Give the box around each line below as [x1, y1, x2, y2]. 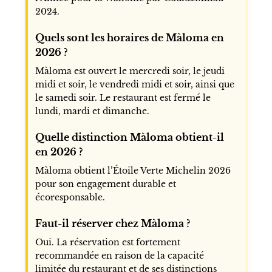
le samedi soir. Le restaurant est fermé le [35, 92, 211, 103]
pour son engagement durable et [35, 178, 176, 189]
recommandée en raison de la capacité [35, 250, 204, 261]
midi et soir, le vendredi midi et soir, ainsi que [35, 78, 234, 90]
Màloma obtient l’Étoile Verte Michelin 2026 [35, 165, 231, 176]
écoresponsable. [35, 191, 105, 203]
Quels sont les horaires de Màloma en [35, 31, 224, 44]
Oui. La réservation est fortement [35, 236, 180, 248]
